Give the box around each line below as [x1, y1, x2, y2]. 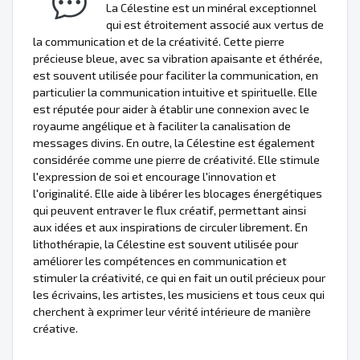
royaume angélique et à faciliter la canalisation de [33, 118, 291, 133]
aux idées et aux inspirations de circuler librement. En [33, 219, 308, 234]
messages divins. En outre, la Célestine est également [33, 135, 315, 149]
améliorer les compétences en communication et [33, 253, 287, 268]
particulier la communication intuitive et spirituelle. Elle [33, 84, 317, 99]
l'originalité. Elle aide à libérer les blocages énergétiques [33, 186, 322, 200]
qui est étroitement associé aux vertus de [106, 17, 324, 31]
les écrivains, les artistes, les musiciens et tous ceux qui [33, 287, 325, 301]
